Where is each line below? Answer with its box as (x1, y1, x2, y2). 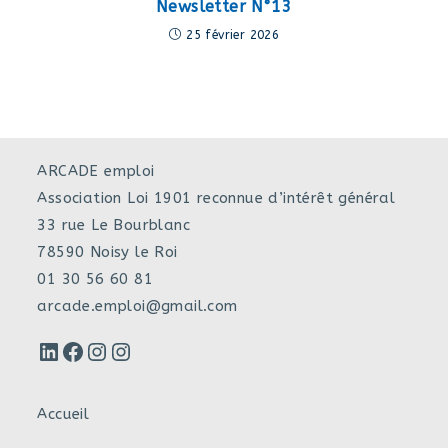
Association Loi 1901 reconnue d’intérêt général (37, 189, 396, 208)
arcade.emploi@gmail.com (37, 297, 238, 316)
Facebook (60, 341, 126, 359)
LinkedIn (36, 341, 92, 359)
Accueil (37, 405, 90, 424)
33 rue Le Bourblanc (37, 216, 191, 235)
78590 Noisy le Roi (37, 243, 178, 262)
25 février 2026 (186, 28, 280, 43)
